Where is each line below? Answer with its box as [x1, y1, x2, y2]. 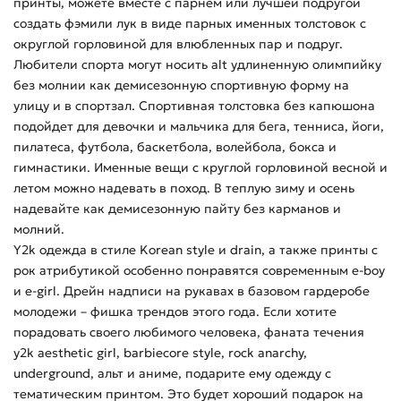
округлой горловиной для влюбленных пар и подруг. [13, 36, 343, 53]
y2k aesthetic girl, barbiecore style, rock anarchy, [13, 345, 307, 362]
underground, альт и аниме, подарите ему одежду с [13, 365, 331, 382]
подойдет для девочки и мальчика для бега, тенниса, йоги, [13, 118, 384, 135]
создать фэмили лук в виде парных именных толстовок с [13, 15, 366, 32]
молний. [13, 221, 64, 238]
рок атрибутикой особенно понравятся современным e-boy [13, 262, 385, 279]
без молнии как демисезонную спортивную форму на [13, 77, 349, 94]
